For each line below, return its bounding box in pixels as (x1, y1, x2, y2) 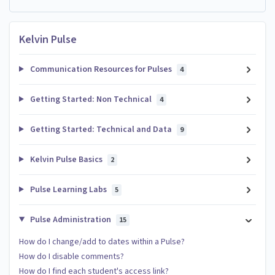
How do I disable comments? (19, 250, 124, 263)
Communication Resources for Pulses (28, 63, 174, 76)
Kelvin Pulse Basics (28, 153, 104, 166)
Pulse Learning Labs (28, 183, 109, 196)
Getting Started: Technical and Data (28, 123, 174, 136)
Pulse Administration (28, 213, 113, 226)
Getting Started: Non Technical (28, 93, 153, 106)
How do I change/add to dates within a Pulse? (19, 235, 185, 248)
